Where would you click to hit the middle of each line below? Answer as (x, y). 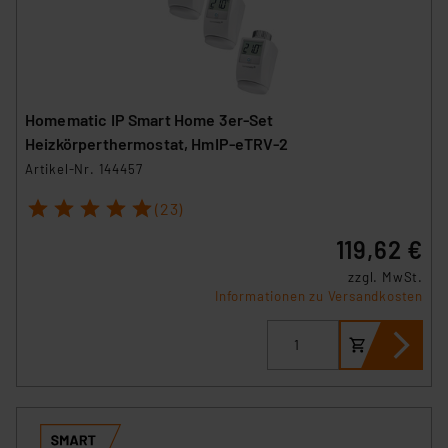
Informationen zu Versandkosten (319, 295)
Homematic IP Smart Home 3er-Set (149, 119)
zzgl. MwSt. (385, 276)
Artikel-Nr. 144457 (84, 168)
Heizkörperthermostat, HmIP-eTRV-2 (156, 143)
